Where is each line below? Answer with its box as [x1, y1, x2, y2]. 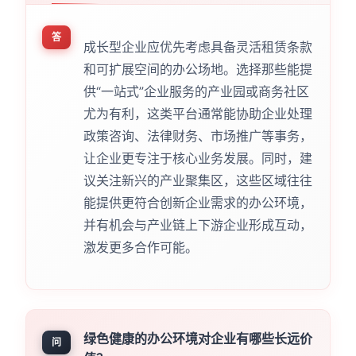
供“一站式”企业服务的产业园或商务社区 [83, 83, 309, 99]
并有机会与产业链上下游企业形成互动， [83, 216, 312, 233]
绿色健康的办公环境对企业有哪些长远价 [83, 330, 312, 346]
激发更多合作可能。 [83, 238, 198, 255]
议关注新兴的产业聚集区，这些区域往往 [83, 172, 312, 188]
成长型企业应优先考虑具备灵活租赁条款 [83, 38, 312, 55]
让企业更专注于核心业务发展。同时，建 [83, 149, 312, 166]
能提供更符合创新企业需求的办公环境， [83, 194, 312, 211]
